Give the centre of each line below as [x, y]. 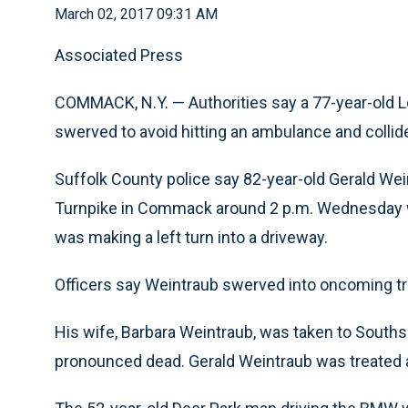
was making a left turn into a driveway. [191, 237]
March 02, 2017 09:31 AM [136, 14]
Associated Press [119, 55]
